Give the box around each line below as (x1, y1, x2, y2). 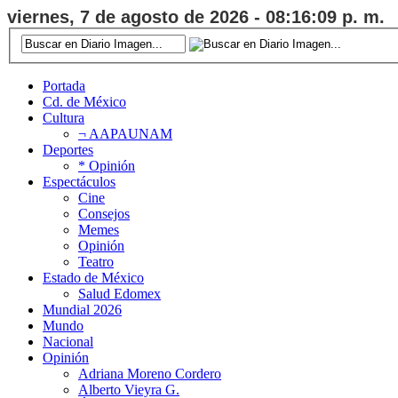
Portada (43, 77, 85, 93)
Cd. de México (43, 93, 126, 109)
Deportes (43, 141, 93, 157)
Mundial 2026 (43, 301, 122, 317)
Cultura (43, 109, 84, 125)
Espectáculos (43, 173, 115, 189)
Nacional (43, 333, 93, 349)
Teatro (78, 253, 114, 269)
